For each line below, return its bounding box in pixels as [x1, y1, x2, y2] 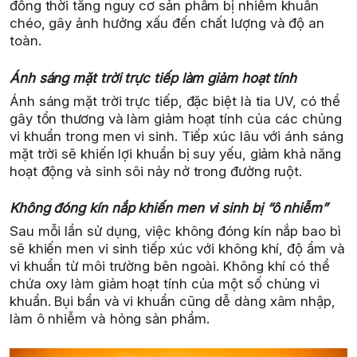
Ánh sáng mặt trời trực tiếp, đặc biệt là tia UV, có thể [10, 92, 341, 109]
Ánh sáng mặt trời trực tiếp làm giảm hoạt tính [10, 69, 297, 86]
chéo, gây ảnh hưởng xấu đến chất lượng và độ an [10, 15, 325, 32]
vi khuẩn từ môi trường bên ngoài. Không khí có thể [10, 258, 330, 275]
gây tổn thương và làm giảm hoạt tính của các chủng [10, 110, 342, 127]
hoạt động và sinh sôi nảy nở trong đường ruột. [10, 163, 303, 179]
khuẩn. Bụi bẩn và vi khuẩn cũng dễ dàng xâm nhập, [10, 293, 335, 310]
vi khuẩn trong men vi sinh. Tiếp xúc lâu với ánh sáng [10, 127, 343, 144]
